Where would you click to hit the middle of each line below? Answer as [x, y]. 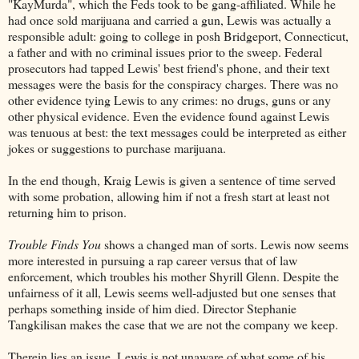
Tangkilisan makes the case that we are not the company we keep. [173, 325]
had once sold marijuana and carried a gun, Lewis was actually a [169, 20]
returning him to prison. [67, 212]
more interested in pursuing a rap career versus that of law [153, 260]
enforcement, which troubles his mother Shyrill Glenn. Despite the [173, 276]
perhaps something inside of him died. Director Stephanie [152, 309]
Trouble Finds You [54, 244]
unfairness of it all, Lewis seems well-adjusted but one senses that [172, 292]
